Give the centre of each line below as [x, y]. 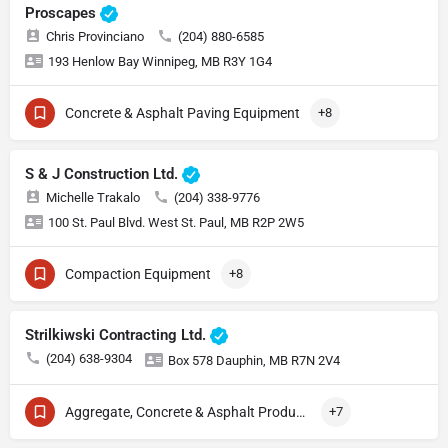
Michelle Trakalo [93, 197]
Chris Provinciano [95, 36]
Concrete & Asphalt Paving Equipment [182, 112]
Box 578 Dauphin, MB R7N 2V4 [254, 360]
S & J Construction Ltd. [103, 173]
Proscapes [62, 12]
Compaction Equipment [138, 273]
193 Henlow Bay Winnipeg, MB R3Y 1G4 [160, 61]
